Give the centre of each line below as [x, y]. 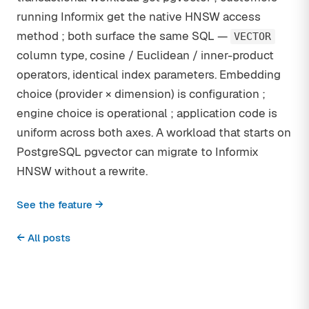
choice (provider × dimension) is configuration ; [141, 94]
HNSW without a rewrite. [82, 171]
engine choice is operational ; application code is [147, 113]
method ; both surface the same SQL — [123, 36]
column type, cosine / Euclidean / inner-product [145, 55]
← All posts [43, 238]
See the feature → [60, 205]
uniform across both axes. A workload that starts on [154, 132]
